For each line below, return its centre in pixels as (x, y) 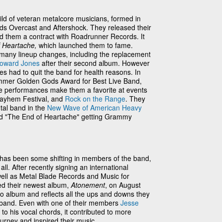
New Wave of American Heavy (94, 107)
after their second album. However (95, 63)
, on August (123, 185)
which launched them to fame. (86, 45)
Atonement (88, 185)
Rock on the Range (95, 98)
